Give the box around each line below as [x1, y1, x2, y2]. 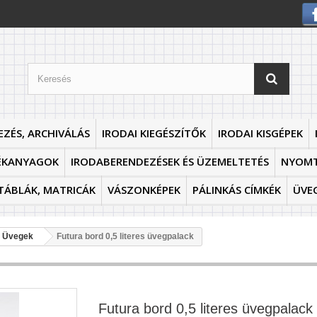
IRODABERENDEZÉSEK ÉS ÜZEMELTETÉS [71, 154, 269, 168]
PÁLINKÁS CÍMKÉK [192, 183, 281, 197]
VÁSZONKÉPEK [108, 183, 180, 197]
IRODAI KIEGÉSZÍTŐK [102, 126, 206, 140]
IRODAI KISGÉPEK [218, 126, 303, 140]
